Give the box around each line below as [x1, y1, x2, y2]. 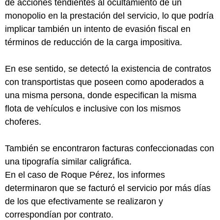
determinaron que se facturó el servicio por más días [5, 183, 211, 193]
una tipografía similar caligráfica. [5, 157, 132, 166]
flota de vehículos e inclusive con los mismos [5, 104, 181, 113]
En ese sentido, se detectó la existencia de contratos [5, 64, 211, 74]
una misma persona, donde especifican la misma [5, 90, 196, 100]
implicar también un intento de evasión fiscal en [5, 24, 191, 34]
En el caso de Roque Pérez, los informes [5, 170, 165, 180]
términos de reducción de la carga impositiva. [5, 37, 182, 47]
